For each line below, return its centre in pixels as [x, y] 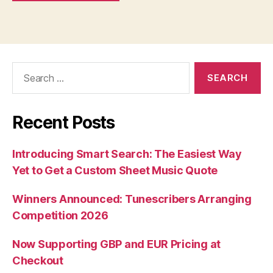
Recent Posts [64, 123]
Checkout [38, 261]
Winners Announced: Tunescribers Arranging [132, 199]
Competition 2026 [60, 216]
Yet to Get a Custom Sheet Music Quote [115, 171]
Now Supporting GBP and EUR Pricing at [117, 244]
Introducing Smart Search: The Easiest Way [127, 154]
